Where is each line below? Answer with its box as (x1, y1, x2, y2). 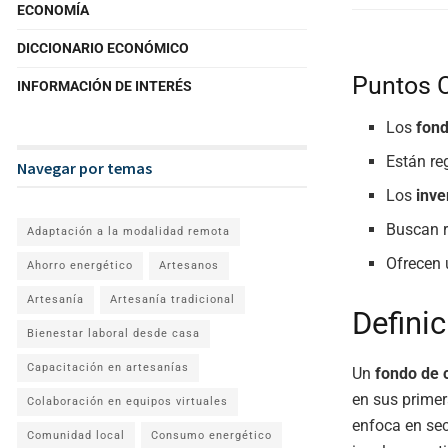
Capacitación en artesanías (27, 361, 189, 374)
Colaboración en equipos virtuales (27, 395, 228, 408)
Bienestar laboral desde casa (27, 327, 200, 340)
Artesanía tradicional (110, 293, 235, 306)
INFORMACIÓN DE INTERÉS (17, 78, 192, 94)
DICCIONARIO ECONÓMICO (17, 40, 189, 56)
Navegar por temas (17, 158, 152, 178)
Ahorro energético (27, 259, 133, 272)
